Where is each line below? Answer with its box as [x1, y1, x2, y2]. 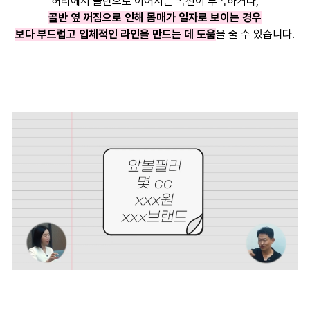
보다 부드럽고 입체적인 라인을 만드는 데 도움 [15, 27, 216, 41]
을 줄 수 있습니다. [215, 27, 295, 41]
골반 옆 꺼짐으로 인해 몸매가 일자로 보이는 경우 [48, 10, 262, 24]
